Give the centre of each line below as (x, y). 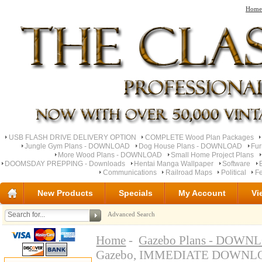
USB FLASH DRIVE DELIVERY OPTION (73, 137)
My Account (202, 193)
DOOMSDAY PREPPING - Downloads (65, 163)
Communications (130, 172)
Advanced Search (132, 214)
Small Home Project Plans (213, 155)
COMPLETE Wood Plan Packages (199, 137)
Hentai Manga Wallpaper (174, 163)
